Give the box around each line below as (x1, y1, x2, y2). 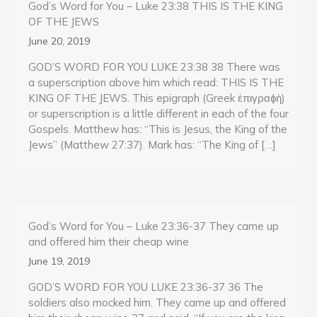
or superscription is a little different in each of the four (28, 107, 289, 121)
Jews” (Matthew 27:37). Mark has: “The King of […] (28, 138, 276, 152)
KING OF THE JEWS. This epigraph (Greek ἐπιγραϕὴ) (28, 91, 285, 105)
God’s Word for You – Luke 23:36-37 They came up (28, 219, 279, 233)
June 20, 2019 (28, 35, 90, 48)
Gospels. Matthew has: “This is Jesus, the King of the (28, 122, 287, 137)
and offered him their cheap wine (28, 234, 189, 248)
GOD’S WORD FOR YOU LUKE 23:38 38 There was (28, 60, 280, 74)
